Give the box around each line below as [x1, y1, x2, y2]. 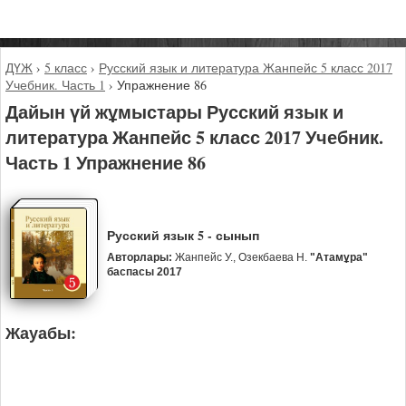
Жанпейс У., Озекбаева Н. [171, 251, 310, 265]
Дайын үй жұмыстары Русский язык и [5, 98, 343, 125]
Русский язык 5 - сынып [106, 226, 259, 246]
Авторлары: [106, 251, 172, 265]
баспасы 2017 [106, 266, 182, 279]
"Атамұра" [309, 251, 368, 265]
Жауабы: [5, 320, 76, 344]
